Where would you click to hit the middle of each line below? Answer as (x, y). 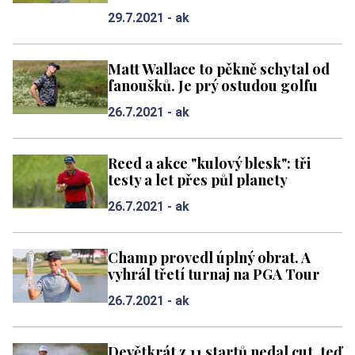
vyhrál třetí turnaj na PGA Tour (214, 274)
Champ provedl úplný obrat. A (209, 257)
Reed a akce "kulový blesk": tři (209, 163)
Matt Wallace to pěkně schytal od (219, 69)
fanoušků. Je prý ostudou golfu (213, 85)
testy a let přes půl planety (198, 179)
